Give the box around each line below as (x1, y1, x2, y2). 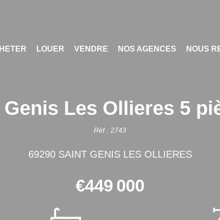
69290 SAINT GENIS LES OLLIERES (28, 149, 192, 160)
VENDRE (74, 45, 109, 53)
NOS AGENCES (118, 45, 177, 53)
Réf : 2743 (94, 126, 126, 134)
